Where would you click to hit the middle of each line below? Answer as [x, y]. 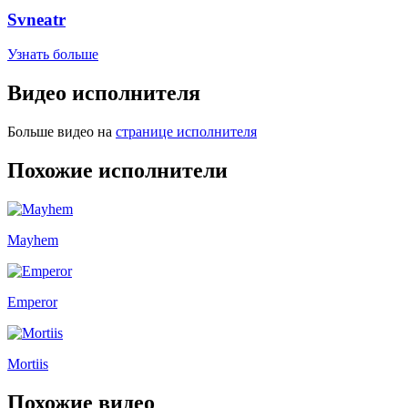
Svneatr [36, 19]
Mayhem [33, 240]
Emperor [32, 301]
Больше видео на [60, 132]
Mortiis [28, 363]
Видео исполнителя [104, 93]
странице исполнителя [186, 132]
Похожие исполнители [117, 170]
